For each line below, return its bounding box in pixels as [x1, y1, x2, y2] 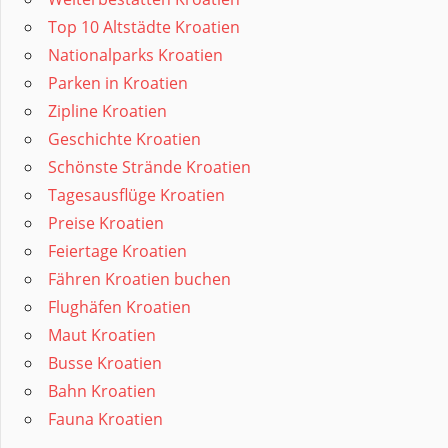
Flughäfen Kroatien [48, 296, 191, 319]
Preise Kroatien [48, 212, 164, 235]
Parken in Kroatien [48, 72, 188, 95]
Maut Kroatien [48, 324, 156, 347]
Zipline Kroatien [48, 100, 167, 123]
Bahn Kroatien [48, 380, 156, 403]
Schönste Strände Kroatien [48, 156, 251, 179]
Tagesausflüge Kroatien [48, 184, 225, 207]
